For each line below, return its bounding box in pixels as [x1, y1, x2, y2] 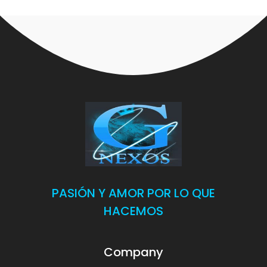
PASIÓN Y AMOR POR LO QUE [51, 184, 215, 201]
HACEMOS [103, 202, 163, 219]
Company [103, 243, 163, 260]
